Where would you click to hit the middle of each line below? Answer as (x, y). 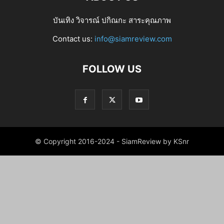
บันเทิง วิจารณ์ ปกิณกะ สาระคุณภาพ (112, 20)
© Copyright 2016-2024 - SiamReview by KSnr (112, 141)
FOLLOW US (112, 69)
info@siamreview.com (133, 39)
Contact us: (73, 39)
